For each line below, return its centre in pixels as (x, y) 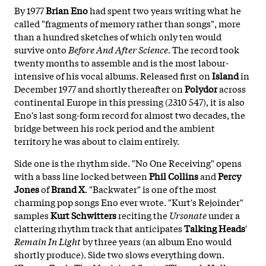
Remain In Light (47, 241)
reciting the (143, 215)
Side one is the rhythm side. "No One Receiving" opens (128, 162)
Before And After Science (118, 49)
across (232, 88)
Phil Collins (174, 175)
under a (223, 215)
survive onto (41, 49)
